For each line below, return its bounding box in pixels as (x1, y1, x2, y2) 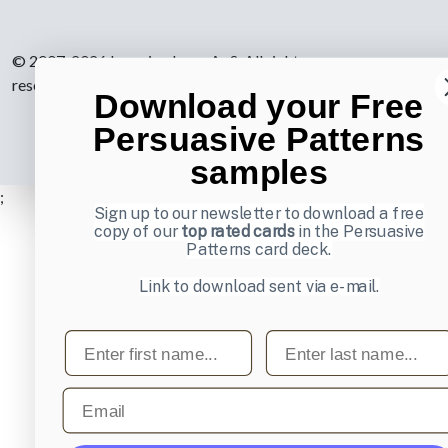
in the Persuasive (294, 222, 425, 241)
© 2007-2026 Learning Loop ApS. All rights (12, 50, 306, 70)
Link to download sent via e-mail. (138, 277, 380, 296)
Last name (264, 328, 348, 349)
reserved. (12, 74, 78, 94)
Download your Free (94, 86, 424, 125)
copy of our (93, 222, 181, 241)
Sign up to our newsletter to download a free (94, 203, 424, 223)
